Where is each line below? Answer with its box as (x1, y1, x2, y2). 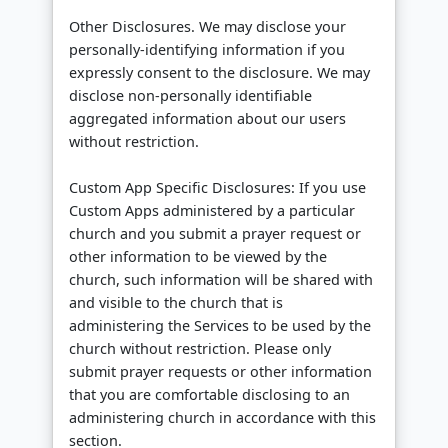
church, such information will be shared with (69, 270, 373, 290)
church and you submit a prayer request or (69, 224, 361, 244)
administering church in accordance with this (69, 408, 376, 428)
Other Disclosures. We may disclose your (69, 17, 346, 37)
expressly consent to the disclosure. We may (69, 63, 370, 83)
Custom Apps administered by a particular (69, 201, 355, 221)
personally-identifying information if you (69, 40, 345, 60)
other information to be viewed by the (69, 247, 327, 267)
